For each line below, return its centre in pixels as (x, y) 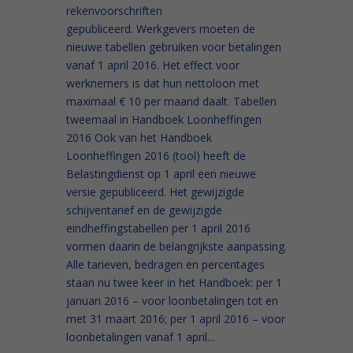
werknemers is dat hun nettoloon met (163, 84)
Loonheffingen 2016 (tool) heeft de (156, 156)
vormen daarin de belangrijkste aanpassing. (176, 247)
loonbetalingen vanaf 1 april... (140, 337)
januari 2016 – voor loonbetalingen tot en (172, 301)
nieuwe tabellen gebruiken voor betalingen (174, 47)
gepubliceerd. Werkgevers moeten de (161, 29)
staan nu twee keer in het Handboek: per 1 (174, 283)
